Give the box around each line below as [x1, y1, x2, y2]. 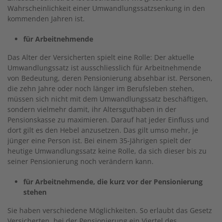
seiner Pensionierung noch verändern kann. [7, 156, 154, 166]
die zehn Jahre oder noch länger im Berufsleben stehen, [7, 83, 194, 93]
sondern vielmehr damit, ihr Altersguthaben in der [7, 104, 176, 114]
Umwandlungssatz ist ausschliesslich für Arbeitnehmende [7, 62, 201, 72]
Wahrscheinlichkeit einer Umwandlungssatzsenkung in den [7, 3, 205, 13]
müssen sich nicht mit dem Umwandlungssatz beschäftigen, [7, 94, 208, 104]
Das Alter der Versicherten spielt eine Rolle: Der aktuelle [7, 52, 194, 62]
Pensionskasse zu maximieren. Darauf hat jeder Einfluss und [7, 114, 209, 124]
